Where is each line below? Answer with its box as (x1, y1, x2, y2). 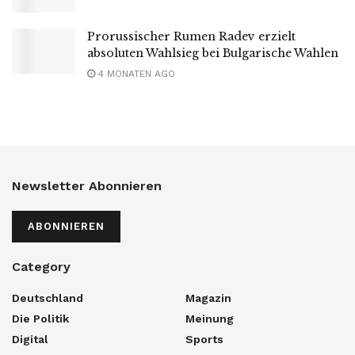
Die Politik (12, 311, 69, 325)
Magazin (185, 291, 231, 304)
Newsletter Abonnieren (12, 177, 162, 193)
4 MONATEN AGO (95, 67, 175, 79)
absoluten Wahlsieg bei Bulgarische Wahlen (87, 45, 338, 60)
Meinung (185, 311, 234, 325)
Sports (185, 332, 223, 345)
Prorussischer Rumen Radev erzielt (87, 29, 296, 44)
